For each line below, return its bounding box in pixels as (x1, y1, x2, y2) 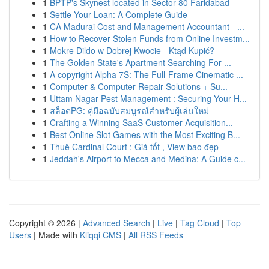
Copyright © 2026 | (9, 217, 83, 229)
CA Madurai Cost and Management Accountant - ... (50, 20, 244, 32)
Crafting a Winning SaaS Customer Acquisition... (50, 116, 233, 128)
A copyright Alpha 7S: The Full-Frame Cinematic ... (50, 68, 243, 80)
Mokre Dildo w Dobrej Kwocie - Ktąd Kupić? (50, 44, 214, 56)
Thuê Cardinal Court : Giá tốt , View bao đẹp (50, 141, 219, 153)
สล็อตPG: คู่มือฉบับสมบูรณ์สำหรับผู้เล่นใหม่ (50, 104, 209, 116)
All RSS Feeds (128, 229, 183, 241)
